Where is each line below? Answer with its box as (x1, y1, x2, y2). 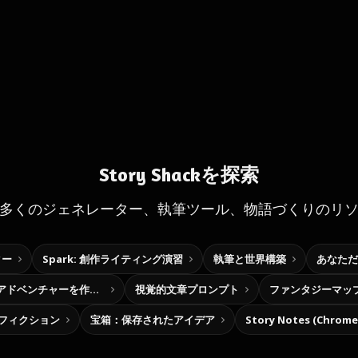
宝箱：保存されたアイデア (90, 312, 215, 327)
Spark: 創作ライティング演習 (42, 252, 183, 266)
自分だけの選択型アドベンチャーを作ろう (89, 282, 99, 296)
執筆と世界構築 (213, 252, 286, 266)
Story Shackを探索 (99, 163, 259, 186)
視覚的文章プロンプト (135, 282, 239, 296)
